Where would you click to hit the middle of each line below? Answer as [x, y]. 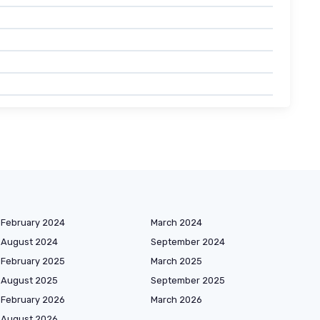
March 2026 [176, 300]
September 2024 [188, 242]
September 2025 [188, 281]
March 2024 [176, 223]
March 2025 [176, 261]
